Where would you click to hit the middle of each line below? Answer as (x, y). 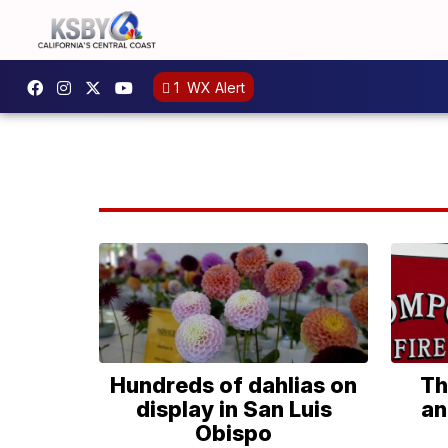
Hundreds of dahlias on (234, 385)
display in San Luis (233, 409)
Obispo (234, 433)
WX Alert (214, 87)
